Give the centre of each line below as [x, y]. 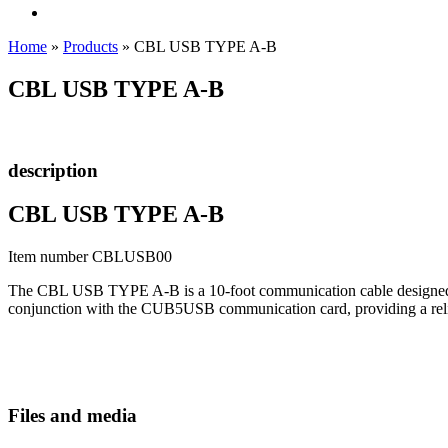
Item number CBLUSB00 [90, 257]
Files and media [72, 416]
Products [90, 46]
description [53, 170]
